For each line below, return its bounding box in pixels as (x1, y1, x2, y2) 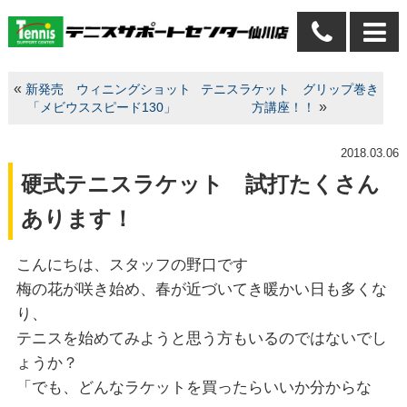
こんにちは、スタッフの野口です (15, 255, 248, 273)
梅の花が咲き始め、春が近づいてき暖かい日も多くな (15, 280, 387, 298)
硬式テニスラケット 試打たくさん (20, 171, 380, 196)
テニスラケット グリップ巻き (200, 82, 379, 96)
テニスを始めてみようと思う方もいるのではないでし (15, 329, 387, 347)
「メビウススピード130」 (27, 100, 177, 114)
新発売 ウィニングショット (25, 82, 191, 96)
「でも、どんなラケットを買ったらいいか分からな (15, 378, 372, 396)
